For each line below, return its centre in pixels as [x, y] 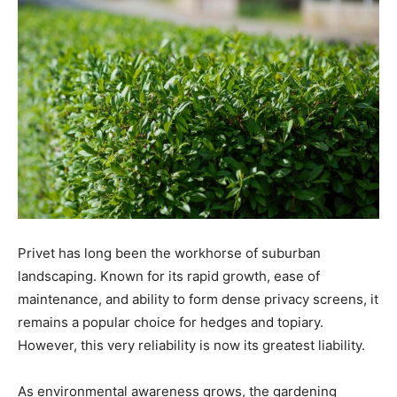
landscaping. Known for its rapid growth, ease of [169, 276]
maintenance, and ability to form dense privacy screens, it [198, 299]
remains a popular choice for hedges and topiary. [171, 322]
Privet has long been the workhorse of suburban [169, 253]
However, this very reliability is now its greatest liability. [191, 345]
